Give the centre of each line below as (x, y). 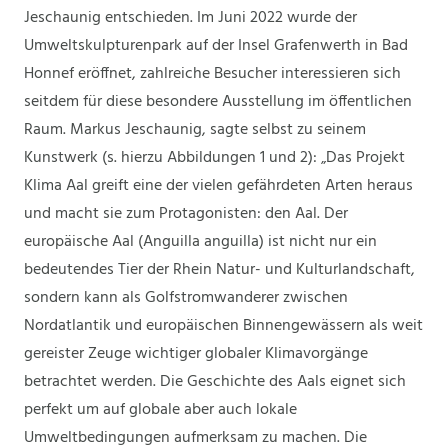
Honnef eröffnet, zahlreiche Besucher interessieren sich (212, 74)
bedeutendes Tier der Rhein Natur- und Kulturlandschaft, (219, 270)
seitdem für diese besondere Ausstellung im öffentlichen (218, 102)
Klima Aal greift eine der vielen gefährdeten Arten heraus (218, 186)
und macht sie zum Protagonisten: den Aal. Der (186, 214)
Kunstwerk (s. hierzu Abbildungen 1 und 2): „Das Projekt (214, 158)
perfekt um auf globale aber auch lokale (160, 410)
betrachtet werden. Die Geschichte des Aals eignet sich (215, 382)
